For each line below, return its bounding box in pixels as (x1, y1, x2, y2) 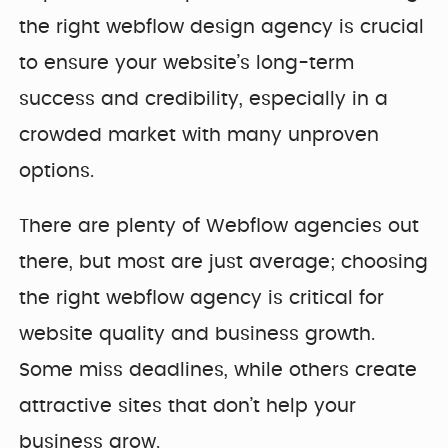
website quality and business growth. (19, 324, 376, 344)
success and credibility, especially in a (19, 89, 389, 109)
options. (19, 161, 95, 181)
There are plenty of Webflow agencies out (19, 216, 420, 236)
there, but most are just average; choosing (19, 252, 429, 272)
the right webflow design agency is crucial (19, 17, 425, 37)
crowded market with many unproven (19, 125, 380, 145)
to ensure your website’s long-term (19, 53, 355, 73)
